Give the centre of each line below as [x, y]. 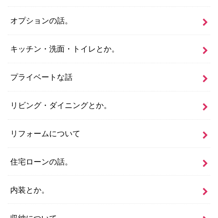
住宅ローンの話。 [42, 161]
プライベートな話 [42, 77]
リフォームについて [45, 134]
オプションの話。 [42, 21]
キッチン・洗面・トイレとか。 [65, 49]
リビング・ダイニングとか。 [61, 105]
